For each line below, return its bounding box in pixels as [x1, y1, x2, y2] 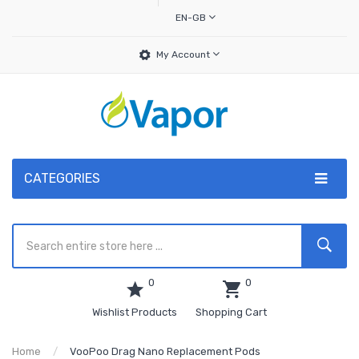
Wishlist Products [92, 306, 177, 318]
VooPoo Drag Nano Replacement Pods [70, 345, 260, 357]
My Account [156, 49, 212, 60]
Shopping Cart [196, 306, 267, 318]
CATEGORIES [24, 171, 100, 186]
